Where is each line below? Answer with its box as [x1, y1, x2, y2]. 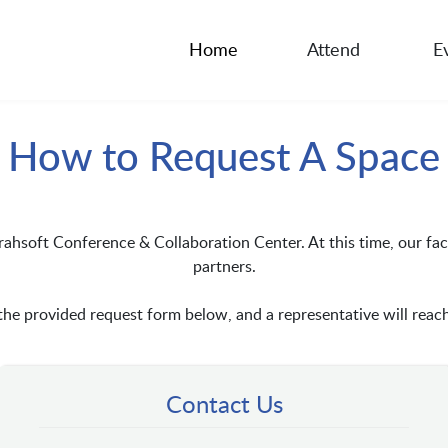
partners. [192, 255, 256, 277]
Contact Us [165, 387, 283, 420]
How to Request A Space [8, 128, 440, 183]
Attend [306, 37, 360, 62]
